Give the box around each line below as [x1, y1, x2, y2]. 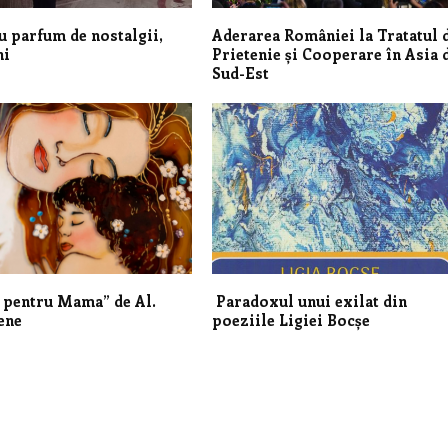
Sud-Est [212, 62, 270, 83]
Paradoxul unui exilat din [212, 290, 408, 311]
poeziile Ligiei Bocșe [212, 309, 371, 330]
